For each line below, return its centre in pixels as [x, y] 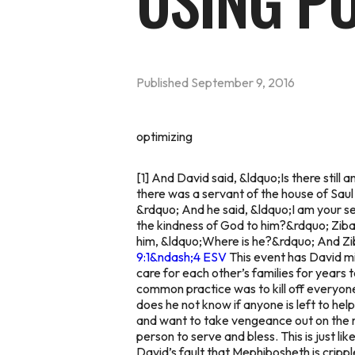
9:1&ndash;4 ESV [181, 256]
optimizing [164, 136]
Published [164, 82]
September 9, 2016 [243, 82]
